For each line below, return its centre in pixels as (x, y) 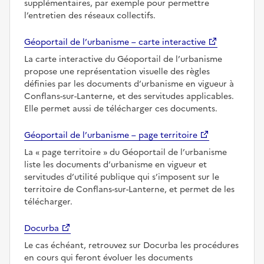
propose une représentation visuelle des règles (117, 71)
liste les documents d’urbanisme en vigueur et (115, 164)
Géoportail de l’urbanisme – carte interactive (115, 42)
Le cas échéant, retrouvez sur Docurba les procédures (131, 245)
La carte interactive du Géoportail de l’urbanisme (123, 59)
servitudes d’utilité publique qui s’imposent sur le (122, 177)
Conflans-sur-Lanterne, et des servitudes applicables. (129, 96)
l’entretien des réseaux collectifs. (90, 15)
